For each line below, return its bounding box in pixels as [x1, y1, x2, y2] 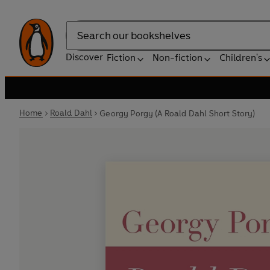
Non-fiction [152, 52, 202, 63]
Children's [219, 52, 262, 63]
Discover [66, 51, 103, 63]
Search [66, 36, 96, 48]
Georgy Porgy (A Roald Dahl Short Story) [99, 108, 256, 119]
